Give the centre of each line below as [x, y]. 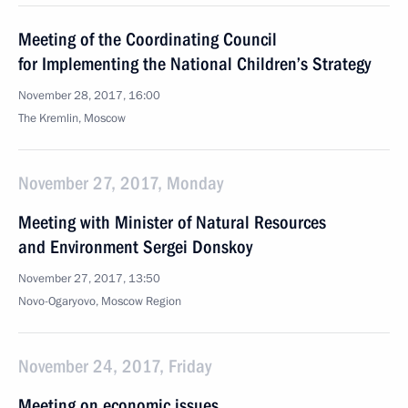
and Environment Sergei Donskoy [135, 247]
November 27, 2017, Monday [121, 183]
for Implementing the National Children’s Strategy [194, 64]
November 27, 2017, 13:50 [89, 279]
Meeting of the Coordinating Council [148, 39]
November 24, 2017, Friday [115, 366]
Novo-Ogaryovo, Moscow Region [100, 301]
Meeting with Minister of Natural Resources [172, 222]
